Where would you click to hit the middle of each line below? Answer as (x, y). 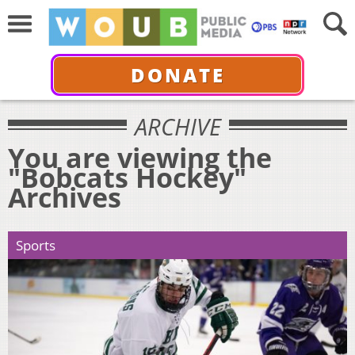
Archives (65, 197)
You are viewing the (140, 157)
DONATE (177, 74)
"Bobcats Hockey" (127, 177)
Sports (36, 245)
